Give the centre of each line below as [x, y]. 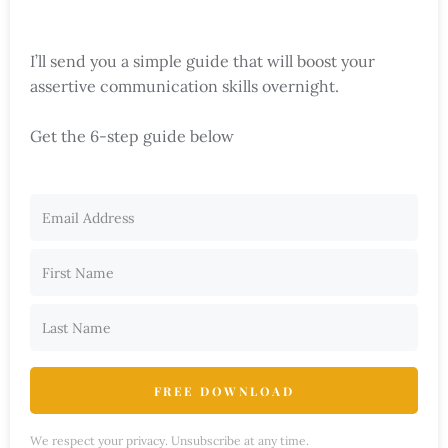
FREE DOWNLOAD [224, 391]
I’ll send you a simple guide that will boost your [202, 61]
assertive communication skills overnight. [184, 86]
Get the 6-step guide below [132, 136]
